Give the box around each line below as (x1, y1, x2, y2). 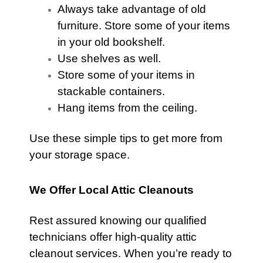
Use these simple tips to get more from (29, 132, 222, 144)
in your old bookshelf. (58, 36, 165, 48)
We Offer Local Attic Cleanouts (29, 184, 194, 196)
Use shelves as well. (58, 52, 161, 65)
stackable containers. (58, 85, 165, 97)
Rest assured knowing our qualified (29, 214, 207, 227)
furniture (58, 19, 99, 32)
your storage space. (29, 149, 130, 161)
